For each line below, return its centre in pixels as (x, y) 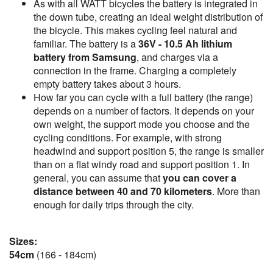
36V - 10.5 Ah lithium (185, 44)
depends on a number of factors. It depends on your (144, 111)
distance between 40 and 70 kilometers (123, 191)
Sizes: (23, 241)
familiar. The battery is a (86, 44)
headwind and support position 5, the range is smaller (149, 151)
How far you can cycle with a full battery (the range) (143, 97)
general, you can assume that (98, 178)
